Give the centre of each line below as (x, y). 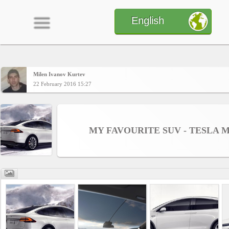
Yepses (38, 176)
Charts (39, 145)
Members (43, 208)
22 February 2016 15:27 (62, 84)
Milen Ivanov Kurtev (59, 74)
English (148, 21)
